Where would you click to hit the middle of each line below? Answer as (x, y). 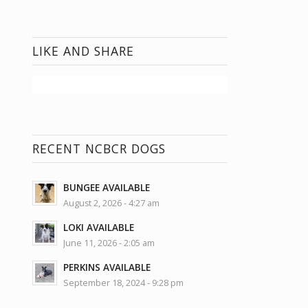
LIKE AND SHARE (83, 51)
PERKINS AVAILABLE (107, 267)
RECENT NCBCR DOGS (99, 148)
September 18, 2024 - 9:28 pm (123, 283)
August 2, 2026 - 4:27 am (111, 203)
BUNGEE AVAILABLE (106, 187)
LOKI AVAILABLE (98, 227)
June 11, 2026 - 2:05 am (109, 243)
